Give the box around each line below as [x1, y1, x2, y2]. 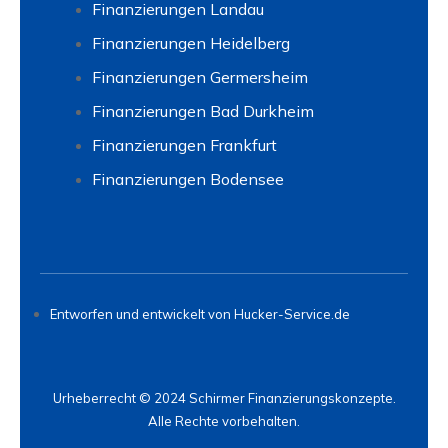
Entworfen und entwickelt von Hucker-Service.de [50, 306, 350, 322]
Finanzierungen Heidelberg [92, 33, 290, 53]
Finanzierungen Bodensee [92, 169, 284, 189]
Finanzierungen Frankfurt [92, 135, 277, 155]
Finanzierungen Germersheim [92, 67, 308, 87]
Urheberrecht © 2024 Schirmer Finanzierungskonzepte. [52, 390, 396, 406]
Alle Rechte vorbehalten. [148, 413, 300, 429]
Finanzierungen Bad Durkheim [92, 101, 314, 121]
